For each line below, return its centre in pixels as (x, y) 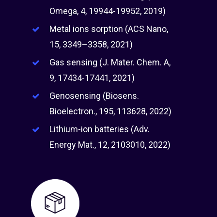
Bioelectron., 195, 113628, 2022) (111, 111)
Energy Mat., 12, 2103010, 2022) (110, 145)
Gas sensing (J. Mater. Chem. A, (110, 62)
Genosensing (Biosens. (94, 96)
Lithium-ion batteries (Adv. (100, 129)
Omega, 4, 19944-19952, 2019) (108, 11)
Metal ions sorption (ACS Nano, (109, 29)
